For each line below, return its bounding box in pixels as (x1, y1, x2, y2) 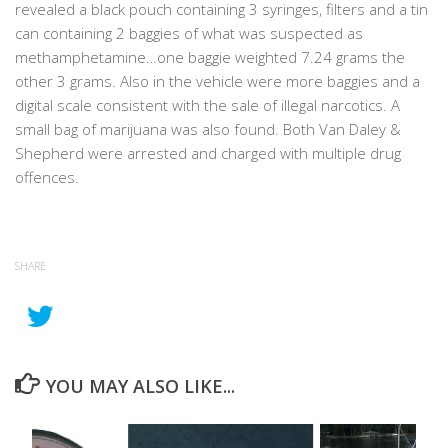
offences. (15, 167, 79, 188)
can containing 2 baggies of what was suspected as (15, 23, 363, 44)
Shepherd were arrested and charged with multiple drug (15, 143, 401, 164)
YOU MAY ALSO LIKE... (45, 374, 235, 399)
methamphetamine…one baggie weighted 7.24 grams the (15, 47, 405, 68)
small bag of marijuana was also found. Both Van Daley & (15, 119, 401, 140)
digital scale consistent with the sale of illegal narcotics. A (15, 95, 400, 116)
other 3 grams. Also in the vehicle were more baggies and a (15, 71, 420, 92)
